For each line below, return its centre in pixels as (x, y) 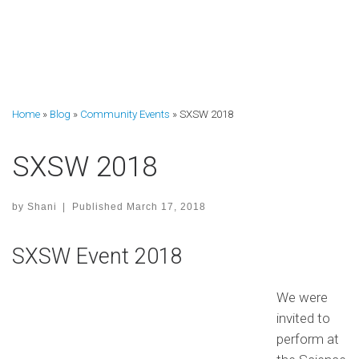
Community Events (125, 114)
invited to (303, 318)
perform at (307, 339)
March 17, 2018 (166, 206)
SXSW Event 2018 (97, 256)
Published (99, 206)
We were (302, 297)
